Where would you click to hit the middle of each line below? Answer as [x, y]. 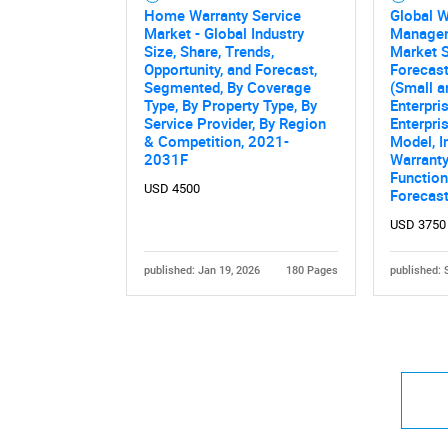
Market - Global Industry [223, 32]
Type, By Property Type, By [230, 104]
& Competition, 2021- [216, 140]
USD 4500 [171, 188]
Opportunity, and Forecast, [230, 68]
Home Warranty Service [222, 14]
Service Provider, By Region [234, 122]
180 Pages [312, 270]
